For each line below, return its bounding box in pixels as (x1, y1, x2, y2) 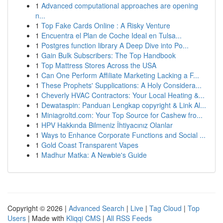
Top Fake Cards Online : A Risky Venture (41, 20, 170, 30)
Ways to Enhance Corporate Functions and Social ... (41, 130, 206, 140)
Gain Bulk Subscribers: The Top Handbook (41, 50, 176, 60)
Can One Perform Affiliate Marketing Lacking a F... (41, 70, 199, 80)
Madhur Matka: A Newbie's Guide (41, 150, 147, 160)
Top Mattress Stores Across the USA (41, 60, 156, 70)
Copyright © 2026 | (7, 203, 69, 213)
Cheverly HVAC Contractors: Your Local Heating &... (41, 90, 205, 100)
